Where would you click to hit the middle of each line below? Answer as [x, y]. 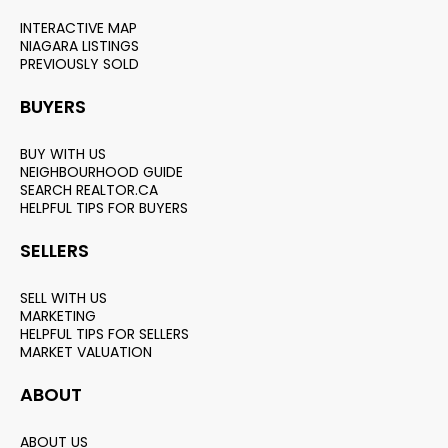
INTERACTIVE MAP [78, 28]
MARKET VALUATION [86, 352]
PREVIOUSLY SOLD [79, 64]
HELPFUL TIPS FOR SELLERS [104, 334]
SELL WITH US [63, 298]
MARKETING [58, 316]
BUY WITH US [63, 154]
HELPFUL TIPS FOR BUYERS [104, 208]
